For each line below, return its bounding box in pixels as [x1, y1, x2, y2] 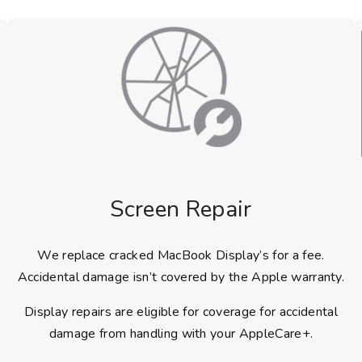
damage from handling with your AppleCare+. [48, 325, 314, 343]
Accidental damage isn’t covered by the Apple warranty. [17, 268, 345, 287]
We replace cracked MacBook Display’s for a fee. [37, 246, 325, 265]
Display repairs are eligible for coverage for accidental [24, 303, 338, 322]
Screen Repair [110, 194, 252, 225]
